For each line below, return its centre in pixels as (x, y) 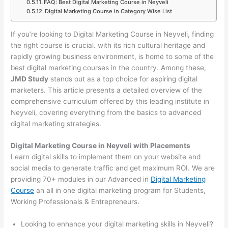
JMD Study (30, 79)
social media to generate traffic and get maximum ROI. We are (113, 168)
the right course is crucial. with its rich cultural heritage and (108, 45)
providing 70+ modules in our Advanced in (81, 179)
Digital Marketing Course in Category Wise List (108, 11)
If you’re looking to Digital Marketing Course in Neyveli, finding (112, 34)
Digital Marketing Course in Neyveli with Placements (101, 146)
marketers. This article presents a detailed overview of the (107, 90)
